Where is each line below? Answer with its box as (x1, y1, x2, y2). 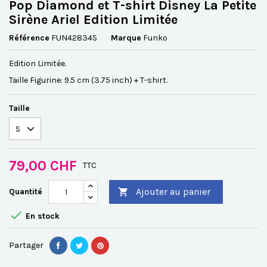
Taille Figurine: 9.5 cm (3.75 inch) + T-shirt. (9, 75, 167, 85)
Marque (111, 33, 141, 43)
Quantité (9, 187, 42, 197)
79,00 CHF (9, 157, 77, 174)
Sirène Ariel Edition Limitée (9, 12, 178, 27)
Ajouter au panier (136, 186, 210, 197)
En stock (23, 211, 60, 222)
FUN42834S (51, 33, 97, 43)
